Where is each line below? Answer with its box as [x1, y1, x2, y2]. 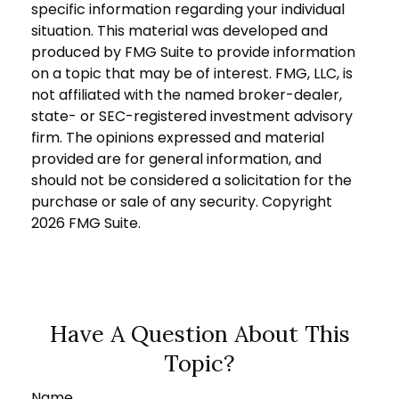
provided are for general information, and [31, 148, 322, 169]
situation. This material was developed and [31, 20, 328, 41]
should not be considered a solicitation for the [31, 169, 352, 191]
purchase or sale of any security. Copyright [31, 191, 332, 212]
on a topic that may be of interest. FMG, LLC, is [31, 62, 353, 84]
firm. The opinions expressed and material [31, 126, 324, 148]
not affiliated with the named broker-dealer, [31, 84, 342, 105]
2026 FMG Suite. [31, 212, 141, 233]
